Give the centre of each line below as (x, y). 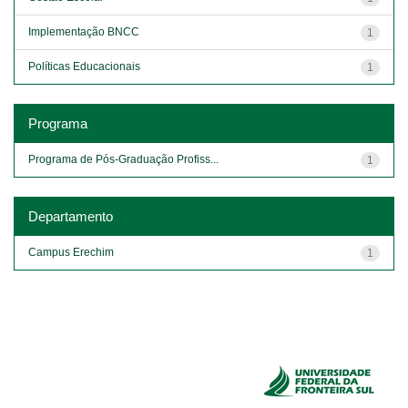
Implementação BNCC (84, 31)
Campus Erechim (71, 252)
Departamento (71, 216)
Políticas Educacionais (84, 66)
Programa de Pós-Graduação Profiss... (123, 159)
